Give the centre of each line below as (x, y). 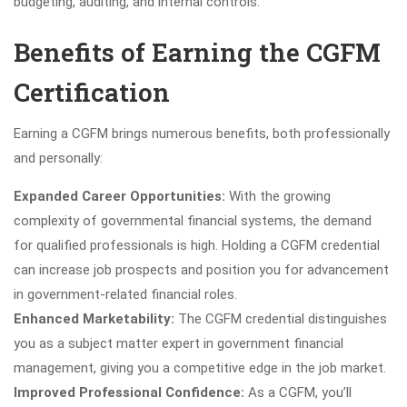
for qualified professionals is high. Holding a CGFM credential (197, 245)
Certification (92, 92)
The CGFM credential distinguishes (281, 319)
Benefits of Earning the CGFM (197, 52)
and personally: (58, 158)
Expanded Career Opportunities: (121, 196)
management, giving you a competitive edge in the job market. (200, 368)
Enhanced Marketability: (94, 319)
